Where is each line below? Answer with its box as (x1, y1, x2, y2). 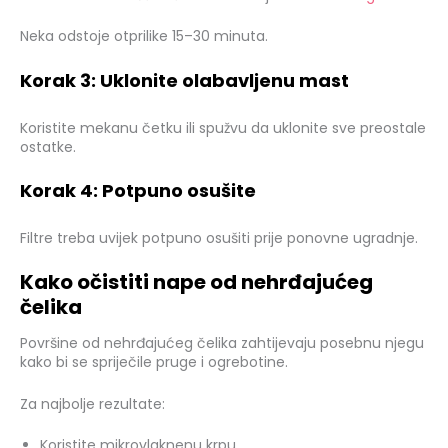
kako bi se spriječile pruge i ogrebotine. (20, 352, 288, 373)
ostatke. (20, 136, 76, 157)
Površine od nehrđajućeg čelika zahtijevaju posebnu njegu (20, 333, 424, 354)
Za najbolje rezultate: (20, 393, 165, 414)
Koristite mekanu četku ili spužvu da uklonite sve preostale (20, 117, 426, 138)
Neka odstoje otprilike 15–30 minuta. (20, 26, 268, 47)
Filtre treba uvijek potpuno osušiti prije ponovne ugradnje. (20, 227, 418, 248)
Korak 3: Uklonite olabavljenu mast (20, 67, 349, 93)
